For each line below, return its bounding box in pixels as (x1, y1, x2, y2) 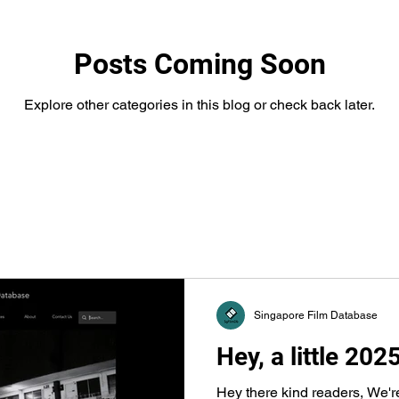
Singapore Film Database (254, 309, 378, 322)
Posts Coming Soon (73, 46, 326, 81)
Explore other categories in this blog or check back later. (24, 95, 375, 113)
